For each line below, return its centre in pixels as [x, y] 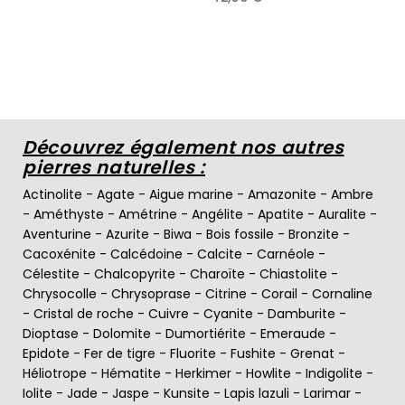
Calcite [220, 254]
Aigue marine [191, 194]
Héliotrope [55, 373]
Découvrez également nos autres [184, 147]
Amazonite [282, 194]
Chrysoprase [151, 293]
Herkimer [203, 373]
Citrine [226, 293]
